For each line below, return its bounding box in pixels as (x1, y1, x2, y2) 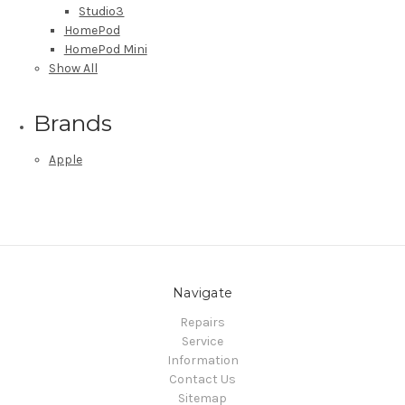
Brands (33, 108, 113, 137)
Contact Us (169, 371, 236, 387)
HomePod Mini (63, 41, 147, 57)
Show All (48, 60, 98, 76)
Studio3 (79, 3, 125, 19)
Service (182, 333, 223, 349)
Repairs (180, 314, 225, 330)
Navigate (173, 284, 232, 301)
